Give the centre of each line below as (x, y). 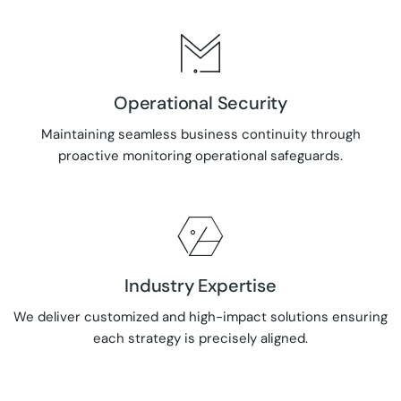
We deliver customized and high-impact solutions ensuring (200, 316)
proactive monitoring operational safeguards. (200, 155)
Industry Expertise (200, 285)
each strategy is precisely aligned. (200, 338)
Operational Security (200, 102)
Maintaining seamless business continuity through (200, 134)
